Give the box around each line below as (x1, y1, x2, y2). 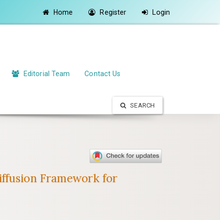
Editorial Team (21, 69, 70, 78)
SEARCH (130, 102, 155, 109)
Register (98, 8, 127, 16)
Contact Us (84, 69, 121, 78)
